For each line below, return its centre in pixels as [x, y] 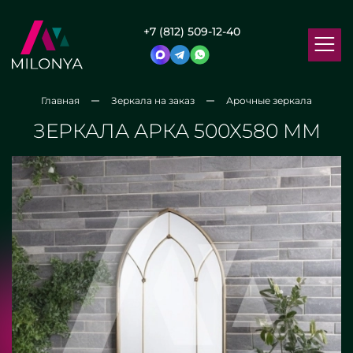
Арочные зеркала [269, 100]
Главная [60, 100]
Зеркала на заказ [153, 100]
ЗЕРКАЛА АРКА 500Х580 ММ [176, 131]
